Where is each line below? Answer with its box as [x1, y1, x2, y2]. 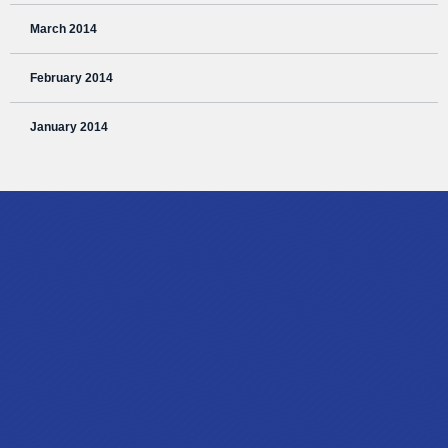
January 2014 [30, 120, 108, 135]
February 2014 [30, 71, 113, 86]
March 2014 [30, 22, 97, 37]
